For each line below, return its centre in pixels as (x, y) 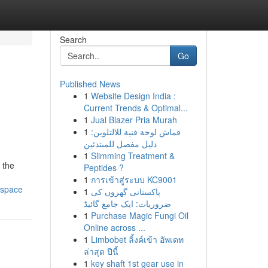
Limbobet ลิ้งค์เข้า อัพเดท (137, 239)
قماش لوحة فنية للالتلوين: (135, 132)
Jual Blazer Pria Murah (134, 120)
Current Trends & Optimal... (135, 108)
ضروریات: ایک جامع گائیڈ (127, 203)
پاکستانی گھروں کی (125, 191)
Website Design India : (133, 96)
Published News (90, 84)
